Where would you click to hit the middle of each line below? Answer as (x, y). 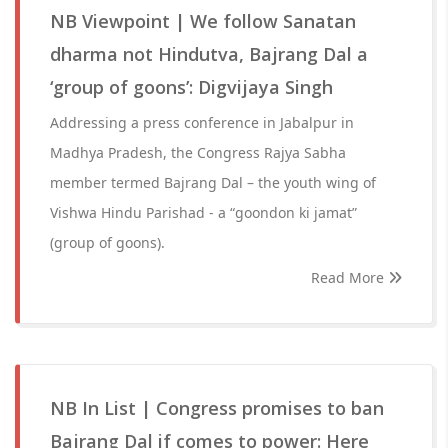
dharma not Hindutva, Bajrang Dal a (209, 54)
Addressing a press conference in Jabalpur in (202, 122)
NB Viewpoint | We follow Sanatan (203, 21)
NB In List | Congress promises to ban (217, 408)
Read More (349, 277)
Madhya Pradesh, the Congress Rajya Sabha (198, 152)
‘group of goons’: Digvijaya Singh (191, 87)
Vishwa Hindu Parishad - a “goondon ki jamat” (203, 212)
